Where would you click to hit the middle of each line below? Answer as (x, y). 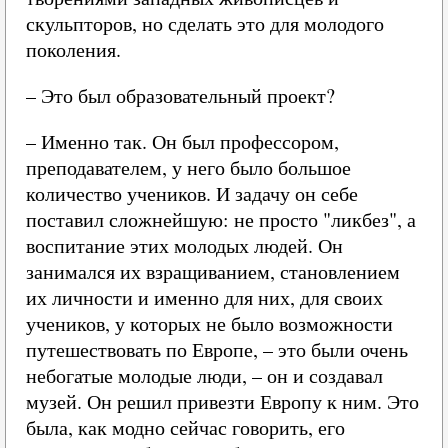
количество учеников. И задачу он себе (192, 193)
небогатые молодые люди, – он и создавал (204, 375)
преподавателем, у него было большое (188, 167)
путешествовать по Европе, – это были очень (217, 349)
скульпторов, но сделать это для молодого (205, 23)
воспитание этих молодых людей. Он (184, 245)
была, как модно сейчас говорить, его (185, 427)
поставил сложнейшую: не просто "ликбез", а (221, 219)
